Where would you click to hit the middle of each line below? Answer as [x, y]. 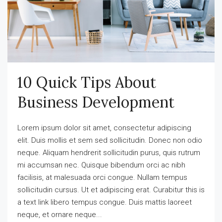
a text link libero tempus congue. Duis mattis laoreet [105, 202]
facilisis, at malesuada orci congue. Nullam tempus [102, 177]
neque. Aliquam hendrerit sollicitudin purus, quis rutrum [109, 152]
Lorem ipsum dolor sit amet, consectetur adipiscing [104, 128]
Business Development [96, 102]
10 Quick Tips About [87, 82]
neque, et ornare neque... [60, 214]
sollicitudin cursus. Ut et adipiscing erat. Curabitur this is [111, 190]
